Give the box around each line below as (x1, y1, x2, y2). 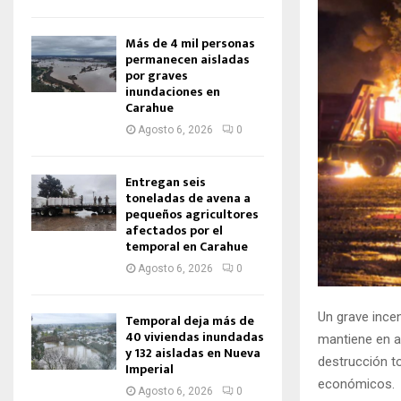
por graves (125, 65, 188, 86)
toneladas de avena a (125, 188, 251, 209)
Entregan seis (125, 172, 206, 192)
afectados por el (125, 220, 223, 241)
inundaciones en (125, 81, 220, 102)
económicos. (318, 376, 395, 393)
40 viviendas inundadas (125, 327, 264, 347)
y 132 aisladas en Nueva (125, 343, 260, 363)
